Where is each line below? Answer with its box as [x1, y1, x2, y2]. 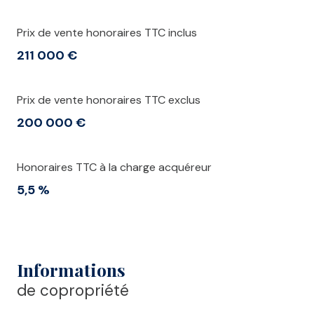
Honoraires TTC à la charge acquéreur [17, 160, 212, 175]
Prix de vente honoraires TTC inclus [17, 25, 197, 41]
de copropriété [17, 280, 129, 301]
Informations [17, 258, 125, 282]
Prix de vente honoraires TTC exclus [17, 93, 200, 108]
